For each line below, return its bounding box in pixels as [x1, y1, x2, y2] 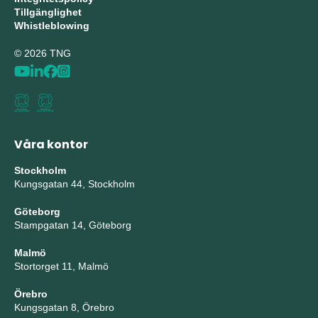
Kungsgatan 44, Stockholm [14, 178, 135, 190]
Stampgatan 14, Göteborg [14, 219, 131, 231]
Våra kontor [14, 136, 88, 153]
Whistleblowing [14, 20, 89, 31]
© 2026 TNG [14, 48, 71, 59]
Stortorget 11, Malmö [14, 261, 109, 272]
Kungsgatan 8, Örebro [14, 302, 114, 313]
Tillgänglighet [14, 6, 82, 18]
